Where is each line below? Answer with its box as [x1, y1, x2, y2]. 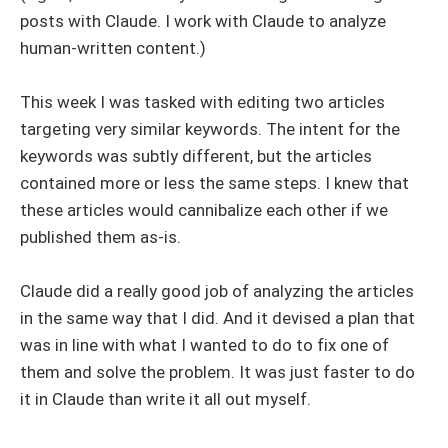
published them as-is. [20, 226, 181, 247]
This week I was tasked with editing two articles [20, 91, 385, 112]
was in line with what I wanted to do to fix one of [20, 335, 389, 356]
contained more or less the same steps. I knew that [20, 172, 409, 193]
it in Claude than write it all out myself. [20, 389, 311, 410]
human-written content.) [20, 37, 206, 58]
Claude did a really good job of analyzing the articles [20, 281, 414, 302]
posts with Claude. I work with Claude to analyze [20, 10, 386, 31]
